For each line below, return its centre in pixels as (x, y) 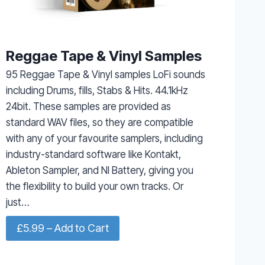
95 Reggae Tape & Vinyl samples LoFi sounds (105, 74)
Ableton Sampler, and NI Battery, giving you (99, 170)
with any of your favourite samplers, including (104, 138)
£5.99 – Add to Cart (62, 228)
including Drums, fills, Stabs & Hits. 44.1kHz (97, 90)
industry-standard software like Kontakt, (93, 154)
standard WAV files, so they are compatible (99, 122)
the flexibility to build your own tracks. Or (94, 186)
